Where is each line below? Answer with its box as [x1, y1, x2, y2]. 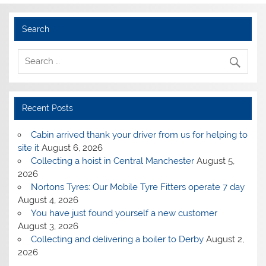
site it [18, 142, 40, 153]
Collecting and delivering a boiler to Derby [30, 233, 204, 245]
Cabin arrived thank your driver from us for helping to [30, 129, 248, 140]
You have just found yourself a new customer [30, 207, 217, 218]
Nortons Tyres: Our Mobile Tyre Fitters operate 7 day [30, 181, 245, 192]
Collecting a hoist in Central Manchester [30, 155, 194, 166]
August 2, [205, 233, 244, 245]
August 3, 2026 [18, 220, 79, 232]
